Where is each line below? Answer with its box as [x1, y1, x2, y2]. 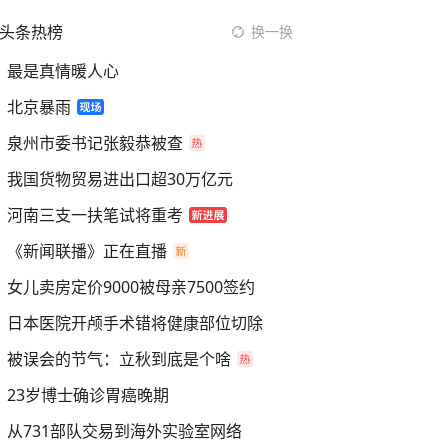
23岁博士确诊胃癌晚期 [7, 384, 169, 406]
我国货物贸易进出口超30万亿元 [7, 168, 233, 190]
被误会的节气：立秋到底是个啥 [7, 348, 231, 370]
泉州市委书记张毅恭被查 [7, 132, 183, 154]
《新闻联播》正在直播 [7, 240, 167, 262]
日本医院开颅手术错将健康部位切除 [7, 312, 263, 334]
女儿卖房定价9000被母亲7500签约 [7, 276, 255, 298]
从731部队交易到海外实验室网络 [7, 420, 242, 442]
